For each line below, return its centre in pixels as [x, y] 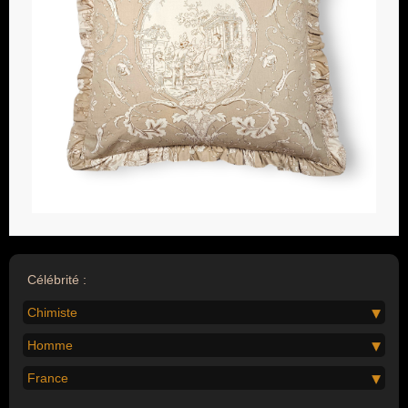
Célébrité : [57, 280]
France [48, 378]
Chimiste [52, 312]
